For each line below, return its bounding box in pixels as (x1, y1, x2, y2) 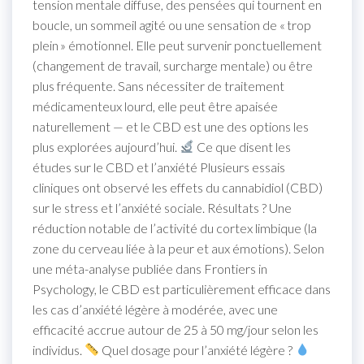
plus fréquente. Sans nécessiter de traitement (32, 77, 284, 93)
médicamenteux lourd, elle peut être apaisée (32, 97, 278, 114)
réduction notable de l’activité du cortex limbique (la (32, 219, 317, 236)
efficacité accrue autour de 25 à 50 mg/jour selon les (32, 321, 318, 337)
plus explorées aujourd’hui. (32, 138, 180, 154)
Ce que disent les (194, 138, 292, 154)
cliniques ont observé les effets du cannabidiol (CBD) (32, 179, 323, 195)
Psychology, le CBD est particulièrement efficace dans (32, 280, 331, 297)
